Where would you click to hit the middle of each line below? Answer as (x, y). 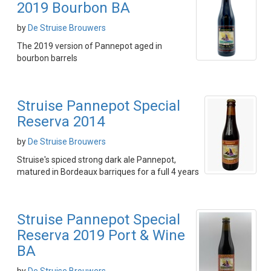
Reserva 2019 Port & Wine (101, 235)
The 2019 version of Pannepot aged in (90, 46)
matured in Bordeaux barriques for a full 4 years (108, 172)
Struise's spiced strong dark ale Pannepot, (96, 160)
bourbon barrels (47, 58)
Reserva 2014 (61, 122)
